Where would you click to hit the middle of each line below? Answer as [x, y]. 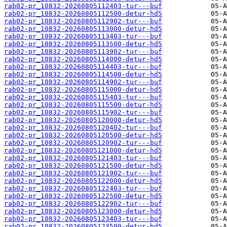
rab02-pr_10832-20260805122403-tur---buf [83, 188]
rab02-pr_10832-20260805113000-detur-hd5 [83, 29]
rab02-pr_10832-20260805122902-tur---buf [83, 204]
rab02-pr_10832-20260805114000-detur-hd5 [83, 59]
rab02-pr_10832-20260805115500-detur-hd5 [83, 105]
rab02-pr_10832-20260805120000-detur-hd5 [83, 120]
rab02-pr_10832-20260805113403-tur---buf [83, 36]
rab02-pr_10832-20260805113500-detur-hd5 [83, 44]
